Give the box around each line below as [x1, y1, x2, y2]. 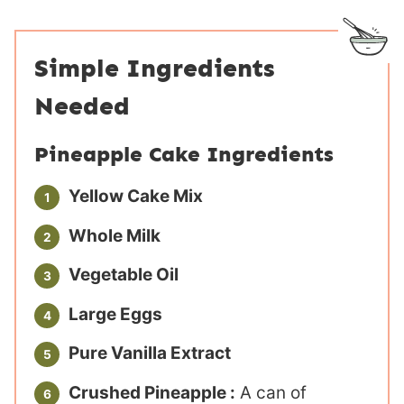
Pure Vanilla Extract [69, 343, 231, 364]
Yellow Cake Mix [69, 186, 203, 207]
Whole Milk [69, 225, 161, 246]
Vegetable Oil [69, 264, 179, 286]
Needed [34, 91, 130, 122]
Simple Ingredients [34, 53, 274, 84]
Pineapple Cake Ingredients [34, 141, 334, 168]
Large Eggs [69, 303, 162, 325]
